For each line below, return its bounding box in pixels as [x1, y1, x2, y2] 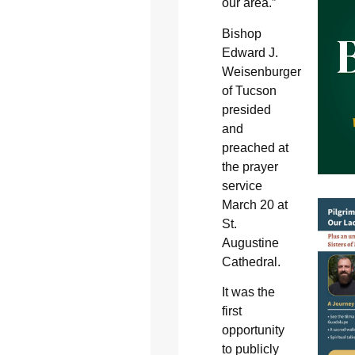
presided [221, 102, 271, 116]
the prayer [221, 159, 278, 174]
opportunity [221, 323, 284, 338]
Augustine [221, 235, 279, 250]
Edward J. [221, 45, 278, 59]
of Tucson [221, 83, 277, 97]
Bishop [221, 26, 261, 40]
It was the [221, 285, 275, 300]
